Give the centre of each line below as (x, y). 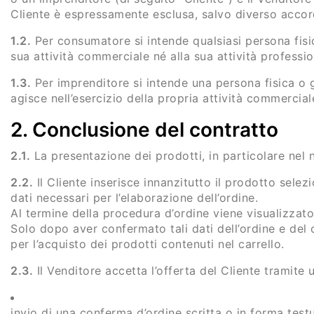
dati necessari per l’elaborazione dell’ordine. (134, 198)
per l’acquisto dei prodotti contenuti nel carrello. (148, 244)
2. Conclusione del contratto (144, 130)
